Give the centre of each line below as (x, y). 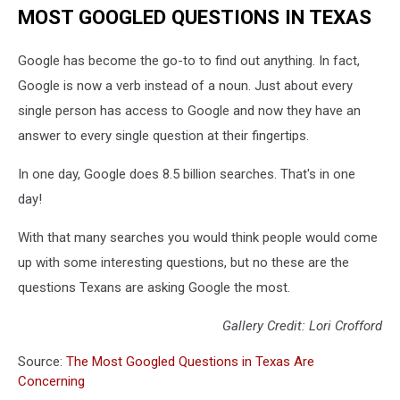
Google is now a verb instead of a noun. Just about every (185, 86)
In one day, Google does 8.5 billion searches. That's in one (187, 175)
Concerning (51, 382)
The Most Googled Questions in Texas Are (190, 362)
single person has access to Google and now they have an (189, 111)
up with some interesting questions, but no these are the (183, 263)
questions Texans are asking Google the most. (154, 288)
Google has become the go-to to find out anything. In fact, (189, 61)
